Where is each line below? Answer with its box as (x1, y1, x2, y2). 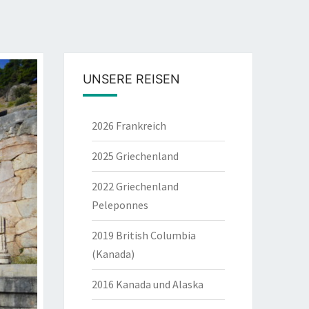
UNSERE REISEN (83, 72, 181, 86)
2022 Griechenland (92, 179, 179, 193)
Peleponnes (92, 198, 149, 212)
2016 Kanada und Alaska (92, 277, 204, 291)
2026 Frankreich (92, 119, 167, 132)
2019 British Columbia (92, 228, 197, 242)
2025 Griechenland (92, 149, 179, 163)
